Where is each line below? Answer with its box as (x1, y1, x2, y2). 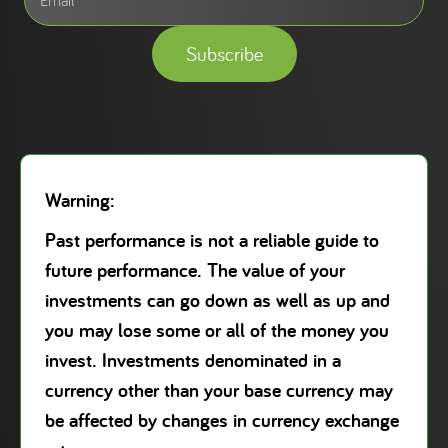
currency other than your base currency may (45, 376, 393, 403)
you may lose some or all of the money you (45, 316, 389, 343)
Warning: (45, 186, 115, 213)
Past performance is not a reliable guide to (45, 226, 379, 253)
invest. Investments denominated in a (45, 346, 341, 373)
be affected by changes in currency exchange (45, 406, 399, 433)
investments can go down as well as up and (45, 286, 390, 313)
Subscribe (185, 40, 263, 66)
